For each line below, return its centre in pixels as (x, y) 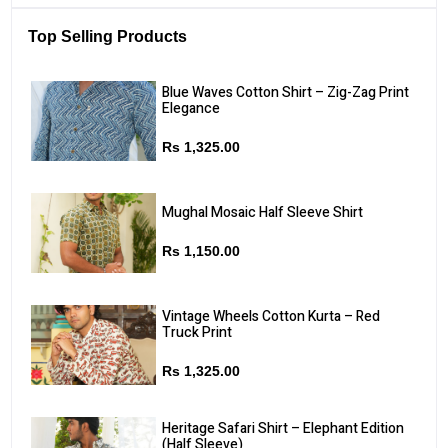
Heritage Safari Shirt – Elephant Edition (282, 428)
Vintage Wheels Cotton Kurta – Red (270, 316)
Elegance (190, 108)
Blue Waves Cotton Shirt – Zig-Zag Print (285, 92)
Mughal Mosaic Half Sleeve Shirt (262, 212)
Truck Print (196, 332)
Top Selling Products (107, 37)
